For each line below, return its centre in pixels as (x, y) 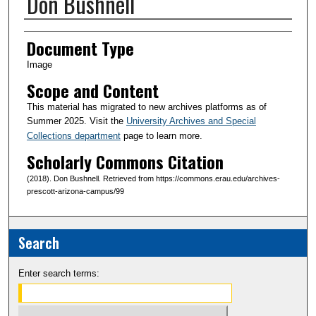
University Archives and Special (191, 121)
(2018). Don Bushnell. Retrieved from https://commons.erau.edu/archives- (153, 178)
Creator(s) (55, 32)
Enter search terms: (59, 274)
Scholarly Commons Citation (125, 161)
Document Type (80, 48)
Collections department (73, 135)
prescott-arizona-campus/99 (75, 191)
